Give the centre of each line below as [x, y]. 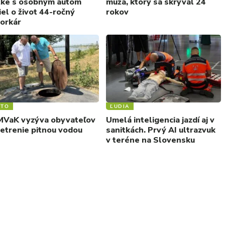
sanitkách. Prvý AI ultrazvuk [161, 130]
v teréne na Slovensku [150, 140]
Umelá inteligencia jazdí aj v [160, 120]
